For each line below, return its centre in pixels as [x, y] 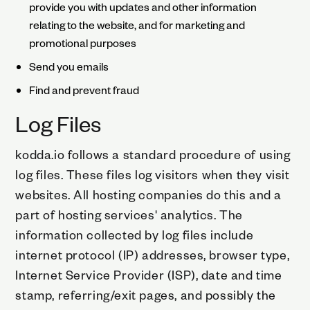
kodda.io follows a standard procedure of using [153, 154]
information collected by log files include [135, 234]
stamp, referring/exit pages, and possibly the [146, 294]
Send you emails [69, 66]
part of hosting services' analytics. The [129, 214]
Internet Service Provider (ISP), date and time [149, 274]
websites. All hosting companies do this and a [148, 194]
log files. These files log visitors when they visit [153, 174]
